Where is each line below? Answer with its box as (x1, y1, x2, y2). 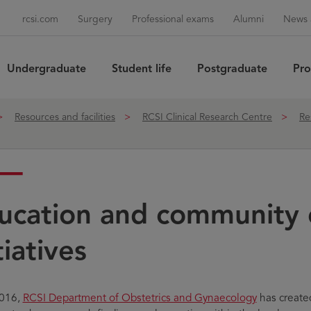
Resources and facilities (15, 110, 115, 123)
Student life (112, 61, 171, 76)
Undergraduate (7, 61, 86, 76)
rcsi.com (22, 13, 58, 25)
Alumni (233, 13, 264, 25)
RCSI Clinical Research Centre (142, 110, 272, 123)
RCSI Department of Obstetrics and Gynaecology (22, 290, 257, 304)
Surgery (78, 13, 112, 25)
